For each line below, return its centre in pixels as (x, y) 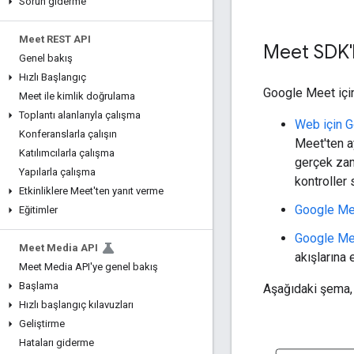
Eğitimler (38, 210)
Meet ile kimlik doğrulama (77, 96)
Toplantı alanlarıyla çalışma (80, 115)
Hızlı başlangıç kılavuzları (76, 305)
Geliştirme (42, 324)
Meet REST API (55, 39)
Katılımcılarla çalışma (67, 153)
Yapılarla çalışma (57, 172)
